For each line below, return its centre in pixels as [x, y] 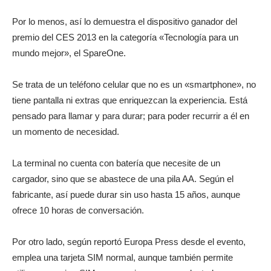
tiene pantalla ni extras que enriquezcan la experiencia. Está [130, 100]
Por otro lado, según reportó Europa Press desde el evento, [129, 242]
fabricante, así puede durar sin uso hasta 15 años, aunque [126, 195]
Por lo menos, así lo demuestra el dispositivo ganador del [125, 22]
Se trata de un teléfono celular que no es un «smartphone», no [134, 85]
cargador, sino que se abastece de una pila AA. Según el [123, 179]
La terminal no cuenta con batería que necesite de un [116, 163]
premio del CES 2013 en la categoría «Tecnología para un [125, 38]
